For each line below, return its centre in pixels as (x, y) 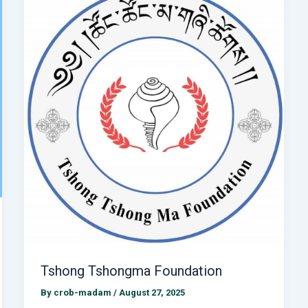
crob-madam (83, 291)
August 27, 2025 (152, 291)
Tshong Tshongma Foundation (131, 269)
